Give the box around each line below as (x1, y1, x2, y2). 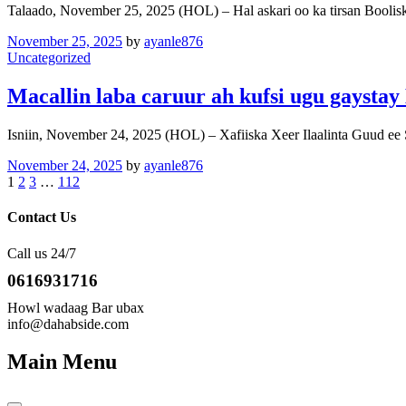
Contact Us (7, 209, 76, 226)
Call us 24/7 (7, 245, 76, 261)
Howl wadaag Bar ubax (7, 299, 144, 315)
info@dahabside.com (7, 315, 129, 332)
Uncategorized (7, 50, 91, 66)
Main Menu (7, 350, 117, 374)
